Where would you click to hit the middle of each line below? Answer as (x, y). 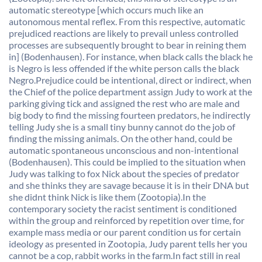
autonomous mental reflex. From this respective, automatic (127, 21)
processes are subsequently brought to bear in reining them (127, 45)
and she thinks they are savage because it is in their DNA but (129, 185)
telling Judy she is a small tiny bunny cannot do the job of (122, 127)
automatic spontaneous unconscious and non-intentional (124, 150)
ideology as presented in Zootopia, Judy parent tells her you (128, 244)
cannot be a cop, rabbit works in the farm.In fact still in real (125, 255)
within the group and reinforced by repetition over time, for (127, 220)
